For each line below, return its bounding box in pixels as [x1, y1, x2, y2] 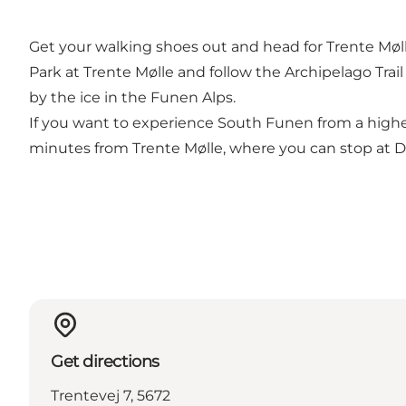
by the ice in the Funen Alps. [29, 88, 236, 106]
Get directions [51, 351, 159, 372]
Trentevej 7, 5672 [51, 386, 170, 404]
